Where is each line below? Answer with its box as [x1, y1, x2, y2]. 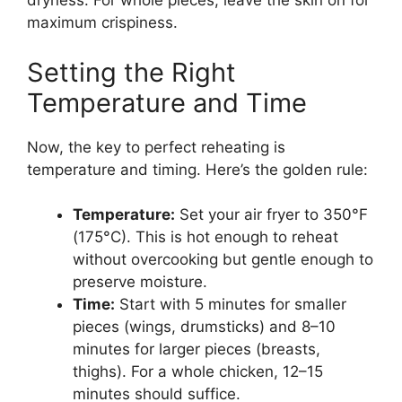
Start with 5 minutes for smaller [115, 295, 346, 314]
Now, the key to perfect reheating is [27, 137, 285, 156]
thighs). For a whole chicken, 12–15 [73, 363, 323, 381]
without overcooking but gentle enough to [73, 250, 373, 269]
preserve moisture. [73, 273, 207, 292]
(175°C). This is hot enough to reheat [73, 228, 338, 247]
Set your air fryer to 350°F [175, 205, 368, 224]
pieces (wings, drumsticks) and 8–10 [73, 318, 336, 336]
